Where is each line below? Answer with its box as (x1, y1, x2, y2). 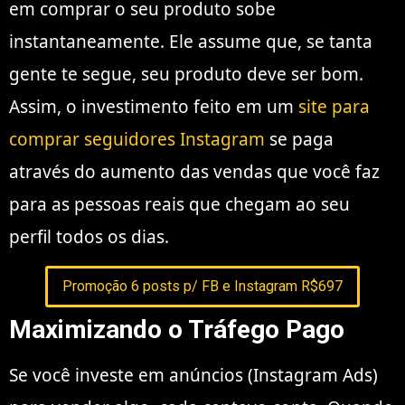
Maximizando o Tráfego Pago (9, 315, 344, 345)
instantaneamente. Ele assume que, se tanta (9, 29, 372, 53)
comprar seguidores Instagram (9, 127, 265, 151)
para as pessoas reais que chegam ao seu (9, 192, 350, 216)
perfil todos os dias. (9, 224, 169, 249)
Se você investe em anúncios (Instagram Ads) (9, 363, 378, 388)
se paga (265, 127, 334, 151)
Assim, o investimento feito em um (9, 94, 298, 118)
